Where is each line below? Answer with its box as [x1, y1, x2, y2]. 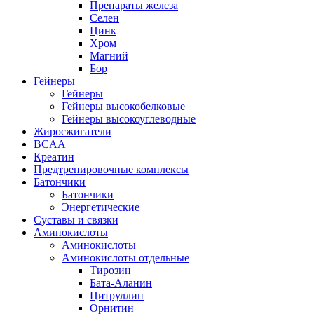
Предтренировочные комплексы [34, 163, 189, 175]
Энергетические [62, 200, 139, 213]
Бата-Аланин [90, 276, 152, 289]
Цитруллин [90, 289, 144, 301]
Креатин [34, 150, 74, 163]
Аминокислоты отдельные [62, 251, 189, 264]
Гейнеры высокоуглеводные [62, 112, 196, 125]
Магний [90, 49, 128, 62]
